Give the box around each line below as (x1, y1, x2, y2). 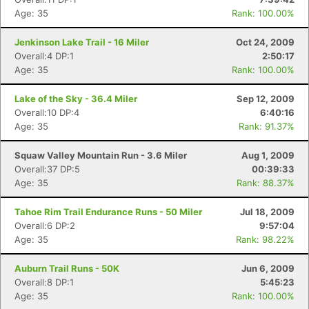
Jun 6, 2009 (241, 263, 295, 274)
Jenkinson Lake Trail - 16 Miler (14, 37, 149, 48)
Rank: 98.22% (236, 234, 295, 245)
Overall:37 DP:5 (14, 163, 80, 175)
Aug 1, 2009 (241, 150, 295, 161)
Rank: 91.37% (239, 121, 295, 132)
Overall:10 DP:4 (14, 107, 79, 118)
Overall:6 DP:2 (14, 220, 75, 231)
